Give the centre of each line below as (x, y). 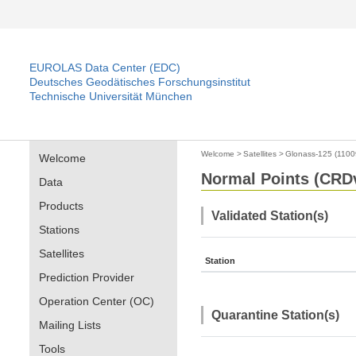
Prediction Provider (87, 277)
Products (61, 206)
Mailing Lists (70, 325)
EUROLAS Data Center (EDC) (105, 68)
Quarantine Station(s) (275, 315)
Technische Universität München (111, 96)
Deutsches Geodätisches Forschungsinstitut (140, 82)
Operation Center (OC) (97, 301)
